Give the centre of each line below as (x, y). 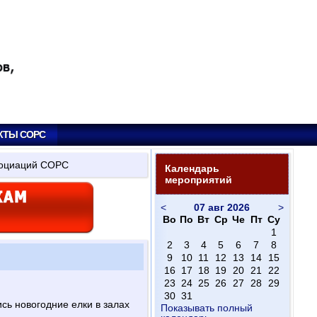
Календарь (192, 168)
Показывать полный (206, 308)
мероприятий (198, 180)
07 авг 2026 (222, 207)
